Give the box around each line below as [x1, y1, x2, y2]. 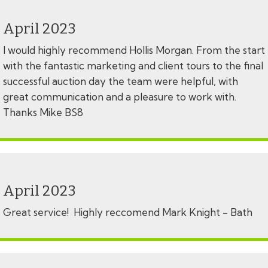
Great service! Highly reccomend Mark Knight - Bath [3, 206, 255, 219]
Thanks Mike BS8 [3, 106, 83, 119]
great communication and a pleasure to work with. [3, 90, 236, 103]
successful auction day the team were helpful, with [3, 75, 238, 88]
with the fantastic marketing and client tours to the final [3, 59, 263, 72]
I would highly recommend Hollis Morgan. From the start [3, 44, 265, 57]
